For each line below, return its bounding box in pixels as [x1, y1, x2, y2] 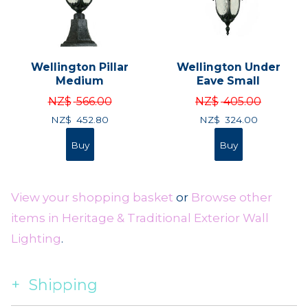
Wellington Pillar [31, 60, 129, 74]
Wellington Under [176, 60, 280, 74]
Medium [56, 74, 104, 87]
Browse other [191, 190, 272, 204]
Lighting [11, 231, 61, 245]
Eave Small [197, 74, 260, 87]
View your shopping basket [11, 190, 173, 204]
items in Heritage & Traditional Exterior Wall [11, 210, 269, 225]
